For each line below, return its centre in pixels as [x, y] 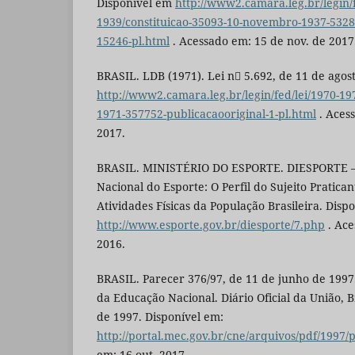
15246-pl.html [133, 40]
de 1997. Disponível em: [160, 316]
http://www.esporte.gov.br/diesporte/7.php [211, 224]
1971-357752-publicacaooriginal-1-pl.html [206, 113]
